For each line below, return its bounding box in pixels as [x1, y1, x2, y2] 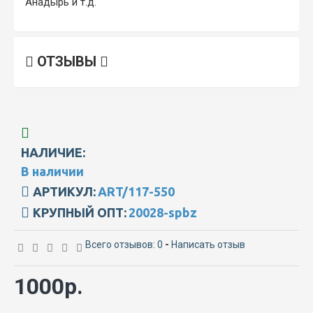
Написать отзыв [171, 238, 245, 250]
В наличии [21, 163, 84, 178]
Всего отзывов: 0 [85, 238, 163, 250]
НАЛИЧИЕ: [21, 145, 85, 159]
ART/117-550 [98, 184, 175, 198]
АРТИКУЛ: [33, 184, 96, 198]
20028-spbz [129, 205, 197, 219]
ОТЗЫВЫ [34, 52, 100, 70]
